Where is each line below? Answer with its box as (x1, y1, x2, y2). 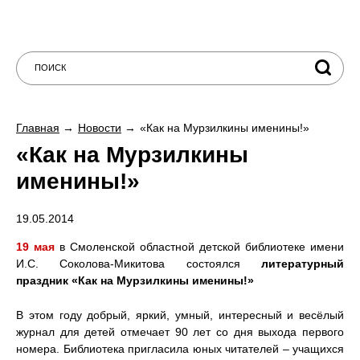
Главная (16, 121, 59, 134)
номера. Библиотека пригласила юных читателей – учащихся (16, 342, 344, 356)
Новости (78, 121, 121, 134)
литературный (261, 257, 344, 271)
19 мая (16, 240, 59, 254)
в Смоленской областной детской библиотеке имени (59, 240, 344, 254)
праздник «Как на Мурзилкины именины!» (16, 274, 254, 288)
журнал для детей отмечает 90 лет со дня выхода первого (16, 325, 344, 339)
